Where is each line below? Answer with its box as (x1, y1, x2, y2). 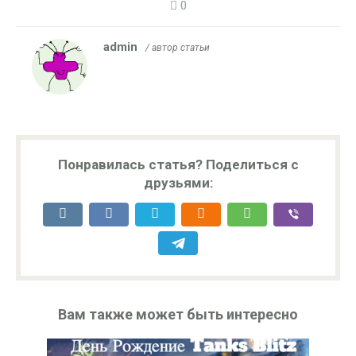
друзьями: (143, 174, 213, 191)
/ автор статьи (145, 41, 210, 53)
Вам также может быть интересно (58, 305, 298, 323)
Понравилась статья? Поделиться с (57, 156, 299, 172)
